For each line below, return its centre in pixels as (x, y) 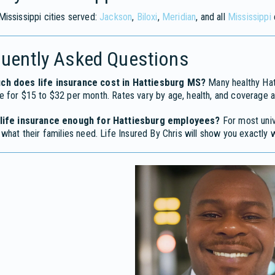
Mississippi (249, 17)
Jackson (116, 17)
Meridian (179, 17)
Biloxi (147, 17)
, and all (212, 17)
